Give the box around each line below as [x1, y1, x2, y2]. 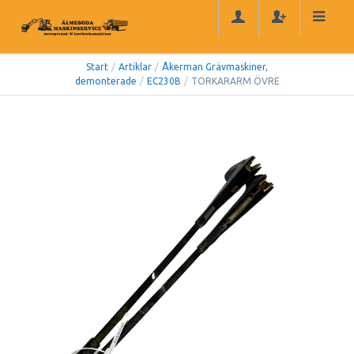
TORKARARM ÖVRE [190, 76, 280, 87]
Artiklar [119, 62, 152, 73]
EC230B [146, 76, 181, 87]
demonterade [74, 76, 137, 87]
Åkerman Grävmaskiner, [162, 62, 268, 73]
